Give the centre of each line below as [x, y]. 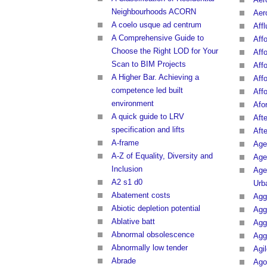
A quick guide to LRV [148, 117]
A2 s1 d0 [127, 182]
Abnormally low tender [150, 248]
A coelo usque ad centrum [156, 25]
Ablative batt [133, 222]
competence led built [147, 91]
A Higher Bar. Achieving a [155, 77]
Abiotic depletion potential [156, 209]
